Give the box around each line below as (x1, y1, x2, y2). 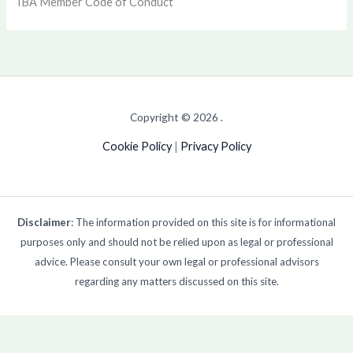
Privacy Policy (180, 139, 251, 153)
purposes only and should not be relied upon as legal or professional (20, 235, 333, 248)
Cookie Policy (102, 139, 172, 153)
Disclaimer (17, 215, 71, 229)
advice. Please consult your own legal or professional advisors (34, 255, 319, 268)
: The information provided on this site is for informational (71, 215, 336, 229)
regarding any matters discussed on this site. (74, 274, 279, 288)
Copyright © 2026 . (130, 110, 223, 124)
